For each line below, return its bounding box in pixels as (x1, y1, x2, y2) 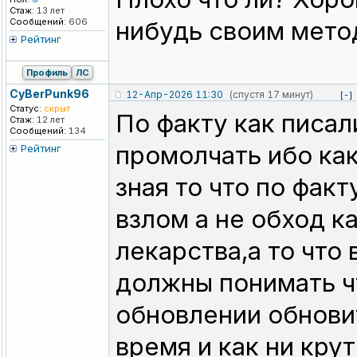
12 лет (34, 114, 65, 126)
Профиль (25, 67, 68, 79)
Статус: (10, 103, 41, 115)
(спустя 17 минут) (229, 88, 313, 101)
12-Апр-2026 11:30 (126, 88, 223, 101)
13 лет (34, 5, 65, 17)
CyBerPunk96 (10, 87, 89, 101)
